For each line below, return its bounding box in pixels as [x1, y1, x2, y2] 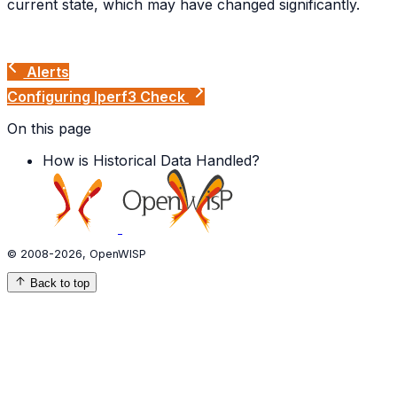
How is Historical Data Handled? [43, 151, 260, 169]
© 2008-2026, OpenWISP [7, 247, 150, 261]
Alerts [23, 62, 70, 81]
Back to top [30, 276, 90, 291]
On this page [7, 119, 91, 137]
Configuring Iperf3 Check [7, 87, 189, 105]
